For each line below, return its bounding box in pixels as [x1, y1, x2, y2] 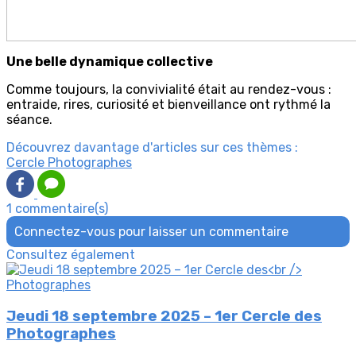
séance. [6, 112, 52, 128]
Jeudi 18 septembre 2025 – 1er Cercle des [6, 307, 322, 325]
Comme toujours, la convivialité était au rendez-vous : [6, 82, 331, 98]
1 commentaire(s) [6, 201, 108, 217]
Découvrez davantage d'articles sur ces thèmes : [6, 140, 298, 156]
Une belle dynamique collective [6, 54, 213, 70]
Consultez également [6, 247, 135, 263]
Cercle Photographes [6, 155, 132, 171]
